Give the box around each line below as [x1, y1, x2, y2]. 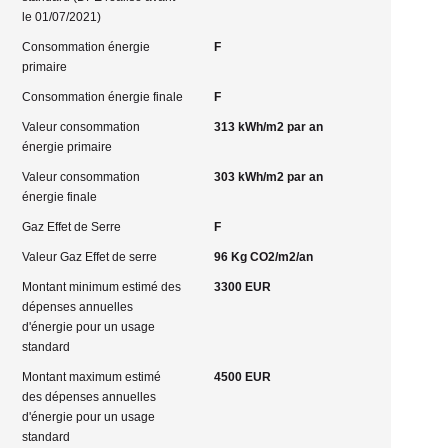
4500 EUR [213, 370, 271, 384]
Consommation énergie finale [22, 90, 184, 104]
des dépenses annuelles [22, 390, 157, 404]
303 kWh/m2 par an [213, 170, 323, 184]
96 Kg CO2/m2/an [213, 250, 313, 264]
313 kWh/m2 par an [213, 120, 323, 134]
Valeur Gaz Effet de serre [22, 250, 158, 264]
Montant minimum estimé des [22, 280, 182, 294]
